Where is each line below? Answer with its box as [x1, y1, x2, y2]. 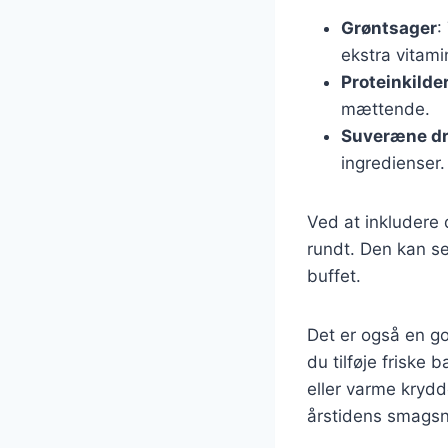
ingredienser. [341, 152, 445, 173]
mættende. [341, 98, 430, 119]
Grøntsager [341, 17, 437, 38]
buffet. [307, 265, 361, 286]
